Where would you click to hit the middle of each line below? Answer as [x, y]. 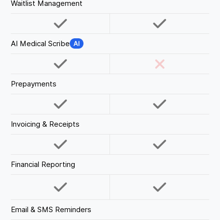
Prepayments [34, 84]
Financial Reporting [43, 164]
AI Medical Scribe [40, 43]
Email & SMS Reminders [51, 209]
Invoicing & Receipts [45, 124]
